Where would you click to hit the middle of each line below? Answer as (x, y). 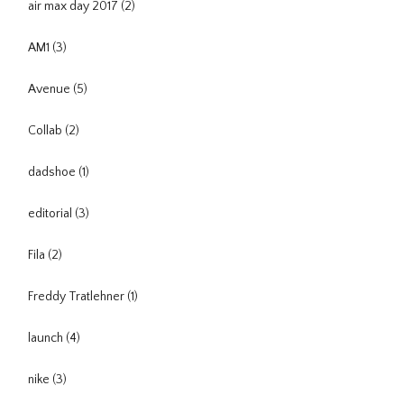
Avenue (50, 90)
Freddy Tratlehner (78, 297)
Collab (46, 131)
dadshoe (53, 173)
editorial (51, 214)
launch (47, 339)
